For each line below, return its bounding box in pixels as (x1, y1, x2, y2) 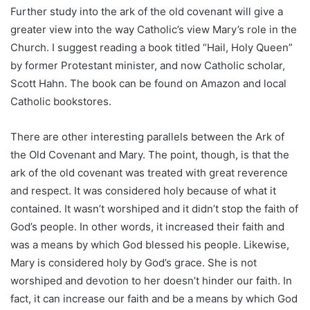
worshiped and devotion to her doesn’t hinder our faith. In (10, 273, 292, 287)
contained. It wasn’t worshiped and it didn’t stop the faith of (10, 201, 298, 215)
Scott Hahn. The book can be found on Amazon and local (10, 76, 286, 90)
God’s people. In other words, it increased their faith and (10, 219, 284, 233)
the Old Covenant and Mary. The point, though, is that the (10, 147, 289, 161)
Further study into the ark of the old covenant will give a (10, 4, 283, 18)
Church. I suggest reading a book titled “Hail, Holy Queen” (10, 40, 293, 54)
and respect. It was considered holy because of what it (10, 183, 276, 197)
